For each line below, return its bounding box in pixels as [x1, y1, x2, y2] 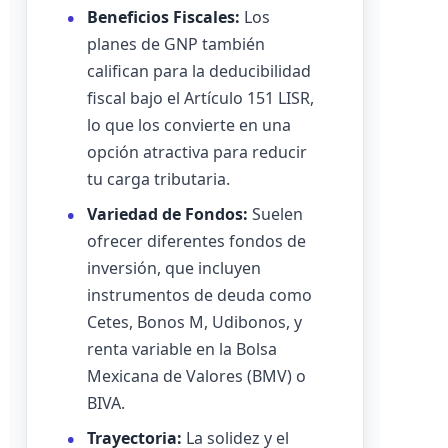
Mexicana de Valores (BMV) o [87, 365, 306, 387]
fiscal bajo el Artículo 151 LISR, [87, 87, 314, 109]
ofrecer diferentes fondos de [87, 230, 306, 252]
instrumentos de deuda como [87, 284, 312, 306]
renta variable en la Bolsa [87, 338, 277, 360]
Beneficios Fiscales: [87, 6, 240, 28]
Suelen [248, 203, 303, 225]
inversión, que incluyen [87, 257, 261, 279]
